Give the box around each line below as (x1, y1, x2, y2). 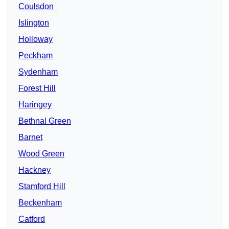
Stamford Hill (18, 182, 65, 191)
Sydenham (18, 67, 58, 77)
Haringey (18, 100, 52, 109)
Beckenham (18, 198, 62, 208)
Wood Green (18, 149, 64, 158)
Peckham (18, 51, 53, 60)
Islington (18, 18, 49, 28)
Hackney (18, 166, 51, 175)
